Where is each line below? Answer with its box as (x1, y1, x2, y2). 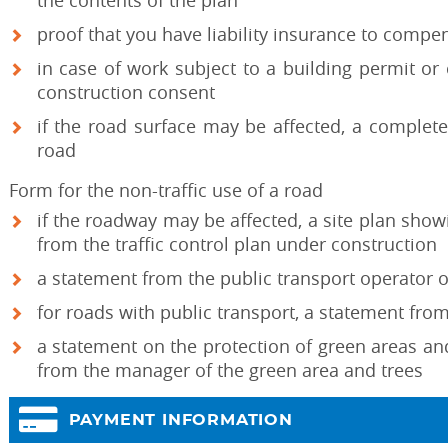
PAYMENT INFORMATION (68, 412, 293, 428)
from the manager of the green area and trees (36, 358, 423, 382)
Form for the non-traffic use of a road (8, 178, 323, 202)
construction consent (36, 80, 215, 104)
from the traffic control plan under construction (36, 232, 437, 256)
